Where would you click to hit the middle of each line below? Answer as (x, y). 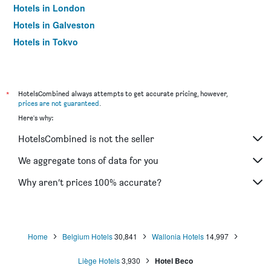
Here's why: (36, 118)
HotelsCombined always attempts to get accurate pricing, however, (123, 93)
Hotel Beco (174, 261)
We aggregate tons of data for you (88, 160)
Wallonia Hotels (178, 236)
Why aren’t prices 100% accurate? (90, 182)
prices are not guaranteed (59, 103)
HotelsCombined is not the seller (86, 139)
